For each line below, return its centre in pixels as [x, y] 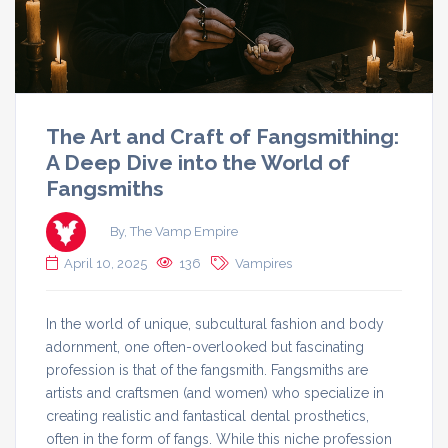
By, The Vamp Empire [174, 231]
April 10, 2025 [105, 263]
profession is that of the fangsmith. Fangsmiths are [207, 369]
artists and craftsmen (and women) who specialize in [215, 392]
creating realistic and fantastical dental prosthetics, [207, 415]
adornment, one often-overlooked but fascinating [205, 346]
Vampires [263, 263]
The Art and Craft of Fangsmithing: [222, 136]
